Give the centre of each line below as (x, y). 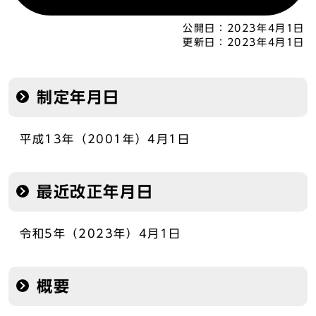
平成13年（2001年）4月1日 (105, 139)
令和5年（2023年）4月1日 (101, 233)
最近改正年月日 (95, 192)
